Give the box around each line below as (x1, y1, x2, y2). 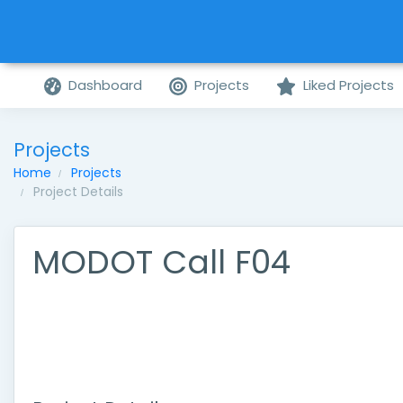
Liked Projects (302, 76, 394, 94)
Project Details (33, 183, 123, 201)
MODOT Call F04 (32, 239, 291, 285)
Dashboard (68, 76, 143, 94)
